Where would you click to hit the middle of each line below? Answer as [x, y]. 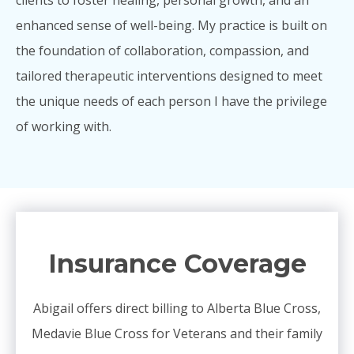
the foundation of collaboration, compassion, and [162, 50]
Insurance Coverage [177, 263]
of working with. [64, 126]
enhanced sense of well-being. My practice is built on [171, 25]
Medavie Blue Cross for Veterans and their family [177, 333]
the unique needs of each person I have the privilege [171, 101]
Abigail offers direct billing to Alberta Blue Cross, [177, 308]
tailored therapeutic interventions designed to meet [169, 75]
